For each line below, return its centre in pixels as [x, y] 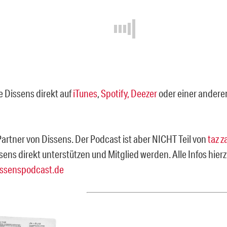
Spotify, [115, 93]
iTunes [85, 93]
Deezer [144, 93]
